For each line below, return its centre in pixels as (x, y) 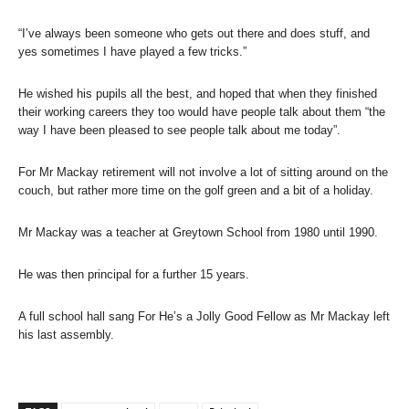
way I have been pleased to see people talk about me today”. (179, 130)
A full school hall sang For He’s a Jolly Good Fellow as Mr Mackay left (204, 316)
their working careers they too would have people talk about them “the (202, 111)
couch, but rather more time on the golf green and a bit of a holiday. (196, 190)
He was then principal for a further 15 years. (134, 274)
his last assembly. (66, 334)
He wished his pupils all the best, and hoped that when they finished (198, 93)
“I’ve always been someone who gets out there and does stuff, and (194, 33)
